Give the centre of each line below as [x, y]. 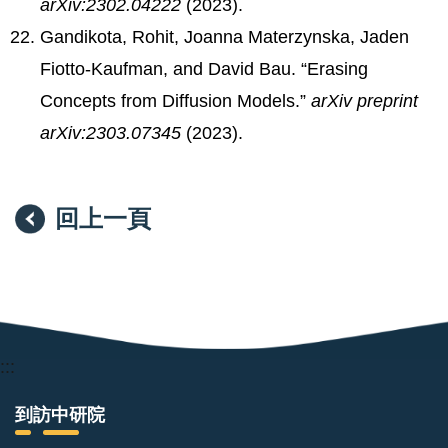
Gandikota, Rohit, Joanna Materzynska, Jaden [224, 36]
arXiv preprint [364, 100]
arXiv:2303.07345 [110, 132]
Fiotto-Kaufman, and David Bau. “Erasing [204, 68]
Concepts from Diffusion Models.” [175, 100]
